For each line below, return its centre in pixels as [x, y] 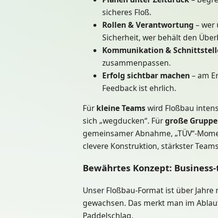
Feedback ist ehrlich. [139, 88]
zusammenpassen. [136, 63]
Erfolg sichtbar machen [146, 75]
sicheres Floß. [127, 12]
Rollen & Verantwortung [148, 25]
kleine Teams [121, 108]
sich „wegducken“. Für [124, 121]
